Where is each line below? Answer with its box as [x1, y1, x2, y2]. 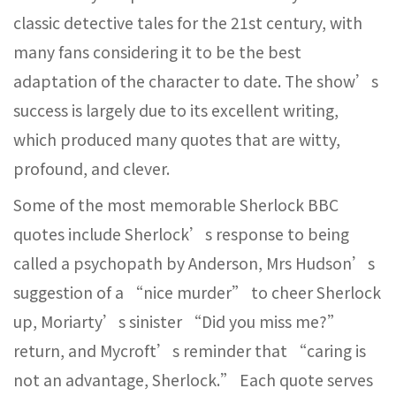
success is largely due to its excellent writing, [13, 99, 339, 121]
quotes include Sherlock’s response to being [13, 223, 349, 245]
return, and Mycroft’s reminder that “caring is [13, 339, 366, 362]
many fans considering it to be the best [13, 41, 301, 63]
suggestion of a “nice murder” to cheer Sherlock [13, 281, 381, 303]
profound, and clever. [13, 157, 170, 179]
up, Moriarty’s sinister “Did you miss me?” [13, 310, 343, 332]
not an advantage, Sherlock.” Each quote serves [13, 369, 373, 391]
